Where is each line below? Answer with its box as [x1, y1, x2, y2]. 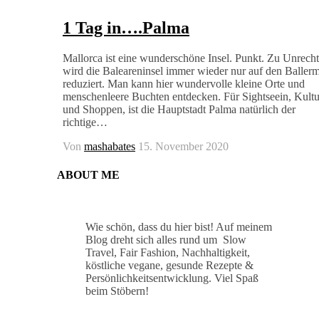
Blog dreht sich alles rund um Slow [85, 233, 246, 246]
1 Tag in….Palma [63, 19, 189, 38]
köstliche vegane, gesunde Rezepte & [85, 258, 253, 271]
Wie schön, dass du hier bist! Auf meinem [85, 220, 272, 233]
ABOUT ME [57, 168, 120, 181]
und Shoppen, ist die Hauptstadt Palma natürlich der [63, 103, 296, 116]
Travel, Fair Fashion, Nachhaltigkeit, [85, 246, 250, 258]
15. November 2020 [138, 140, 229, 153]
